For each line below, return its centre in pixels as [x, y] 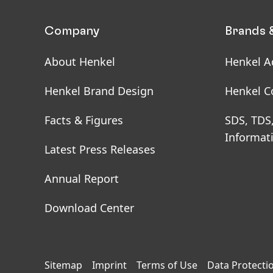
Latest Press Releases [100, 149]
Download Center [89, 207]
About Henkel [80, 61]
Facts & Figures [84, 120]
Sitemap [63, 265]
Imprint [109, 265]
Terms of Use [167, 265]
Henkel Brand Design [99, 90]
